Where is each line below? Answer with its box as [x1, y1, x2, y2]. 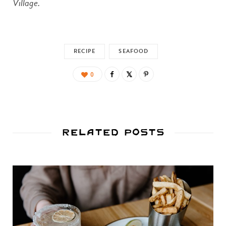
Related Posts [62, 119, 164, 145]
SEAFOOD [119, 46, 149, 55]
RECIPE [73, 46, 96, 55]
